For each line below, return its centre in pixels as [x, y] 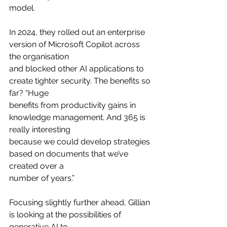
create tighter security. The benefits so [81, 81]
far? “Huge [29, 93]
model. [22, 8]
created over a [36, 166]
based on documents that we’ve [70, 154]
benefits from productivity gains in [73, 105]
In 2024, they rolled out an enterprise [78, 32]
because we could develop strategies [81, 142]
